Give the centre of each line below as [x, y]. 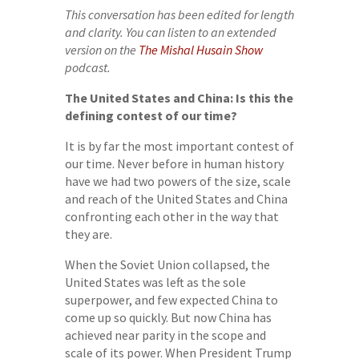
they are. [88, 234]
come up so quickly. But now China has [168, 317]
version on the [101, 50]
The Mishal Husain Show [200, 50]
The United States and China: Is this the [179, 98]
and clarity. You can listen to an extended [170, 32]
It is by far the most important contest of [179, 146]
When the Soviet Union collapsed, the [167, 264]
